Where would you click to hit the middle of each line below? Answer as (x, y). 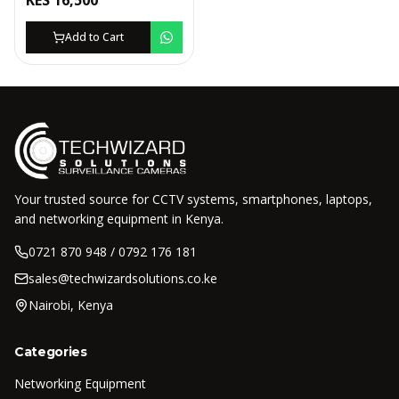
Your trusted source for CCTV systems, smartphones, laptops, (193, 199)
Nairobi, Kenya (71, 305)
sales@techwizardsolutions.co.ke (123, 279)
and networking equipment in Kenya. (119, 219)
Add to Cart (94, 37)
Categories (51, 352)
